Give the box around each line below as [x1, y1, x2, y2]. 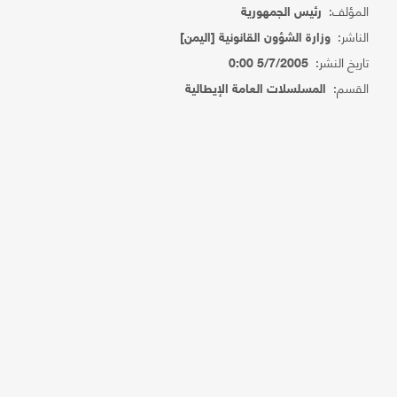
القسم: [326, 76, 370, 98]
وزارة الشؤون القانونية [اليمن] [180, 31, 331, 46]
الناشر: [331, 25, 370, 47]
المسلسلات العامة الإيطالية [185, 82, 327, 97]
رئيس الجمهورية [241, 5, 323, 20]
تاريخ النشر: [308, 51, 370, 73]
